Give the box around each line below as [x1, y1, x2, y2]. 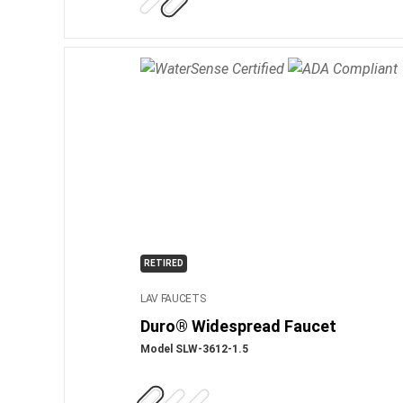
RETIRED [143, 257, 184, 268]
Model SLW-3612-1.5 [139, 342, 248, 355]
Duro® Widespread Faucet [139, 316, 336, 336]
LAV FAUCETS [139, 291, 206, 305]
